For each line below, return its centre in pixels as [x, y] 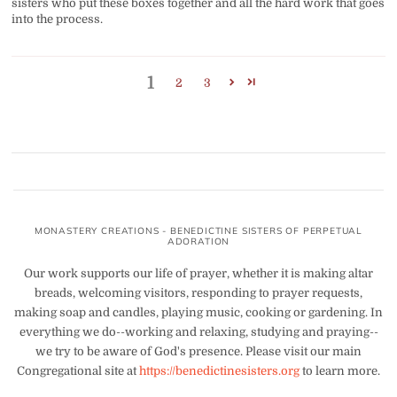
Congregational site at [78, 370]
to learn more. [340, 370]
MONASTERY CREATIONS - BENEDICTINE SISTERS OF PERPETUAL [198, 230]
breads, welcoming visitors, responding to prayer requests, [198, 292]
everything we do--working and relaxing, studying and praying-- [198, 331]
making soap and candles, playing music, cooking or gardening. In [198, 312]
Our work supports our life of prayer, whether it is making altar [198, 273]
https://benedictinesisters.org [219, 370]
